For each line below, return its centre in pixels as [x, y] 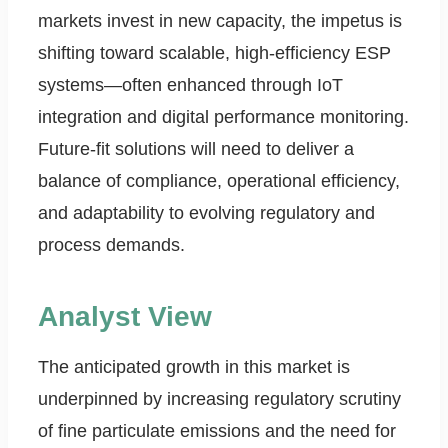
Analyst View [125, 317]
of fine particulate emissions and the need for [217, 431]
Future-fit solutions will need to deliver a [196, 149]
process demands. [111, 245]
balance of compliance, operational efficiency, [219, 181]
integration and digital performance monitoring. [223, 117]
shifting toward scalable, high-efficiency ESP [214, 53]
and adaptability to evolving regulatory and [206, 213]
